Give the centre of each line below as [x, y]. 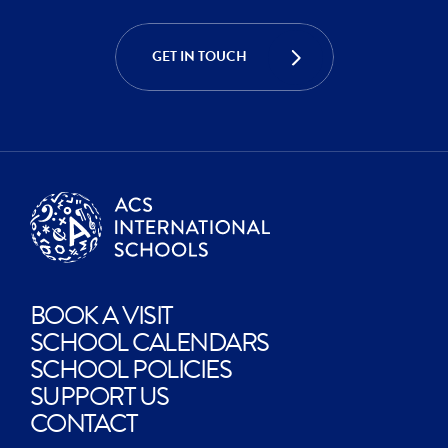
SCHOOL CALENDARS [149, 343]
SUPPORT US [99, 397]
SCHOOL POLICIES [131, 370]
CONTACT [83, 424]
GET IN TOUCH [199, 56]
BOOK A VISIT [101, 316]
